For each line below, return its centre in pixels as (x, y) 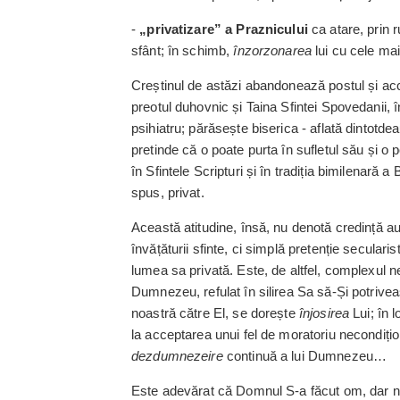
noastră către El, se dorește (215, 313)
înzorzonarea (273, 50)
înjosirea (326, 313)
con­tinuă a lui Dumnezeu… (305, 356)
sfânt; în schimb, (183, 50)
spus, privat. (168, 192)
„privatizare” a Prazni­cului (224, 29)
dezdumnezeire (177, 356)
